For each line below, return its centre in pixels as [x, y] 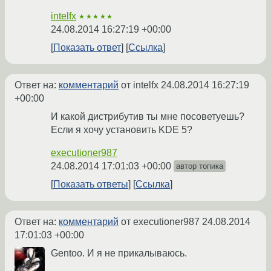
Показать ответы [91, 184]
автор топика [200, 166]
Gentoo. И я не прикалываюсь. [119, 253]
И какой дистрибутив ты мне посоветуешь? [148, 117]
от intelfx [140, 85]
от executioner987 [160, 222]
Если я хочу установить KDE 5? [122, 130]
